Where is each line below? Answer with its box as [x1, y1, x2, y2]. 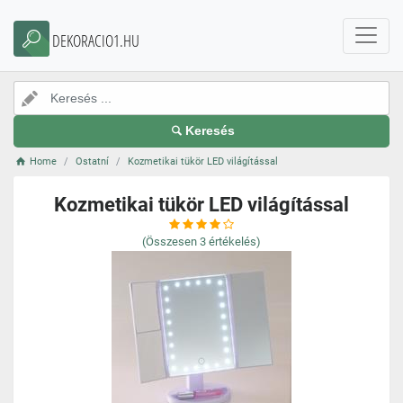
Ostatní [76, 156, 110, 167]
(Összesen [142, 235, 197, 248]
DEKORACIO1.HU [52, 30, 139, 51]
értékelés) [209, 235, 261, 248]
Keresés [185, 124, 236, 138]
